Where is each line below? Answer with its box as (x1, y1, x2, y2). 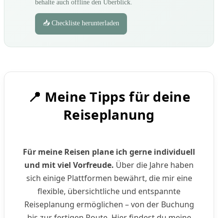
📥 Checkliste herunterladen (43, 19, 119, 27)
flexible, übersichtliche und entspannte (37, 186, 181, 197)
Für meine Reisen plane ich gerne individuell (23, 146, 195, 158)
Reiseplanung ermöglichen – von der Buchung (24, 199, 194, 210)
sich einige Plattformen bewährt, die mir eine (26, 173, 192, 184)
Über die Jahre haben (114, 160, 194, 171)
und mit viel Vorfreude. (24, 160, 114, 171)
